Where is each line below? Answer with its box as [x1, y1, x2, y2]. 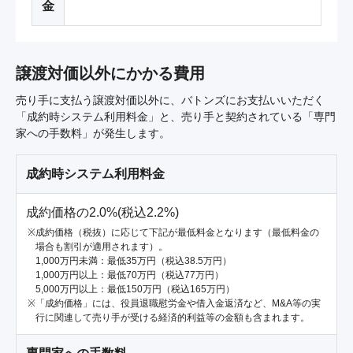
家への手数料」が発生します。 [16, 127, 170, 140]
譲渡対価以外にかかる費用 [16, 65, 205, 83]
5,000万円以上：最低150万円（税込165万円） [35, 284, 235, 295]
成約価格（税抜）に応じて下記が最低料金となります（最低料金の [35, 227, 319, 239]
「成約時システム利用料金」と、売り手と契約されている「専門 [16, 110, 336, 124]
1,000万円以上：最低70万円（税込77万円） [35, 269, 224, 281]
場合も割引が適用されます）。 [35, 241, 168, 253]
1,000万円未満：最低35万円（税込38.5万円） [35, 255, 232, 267]
